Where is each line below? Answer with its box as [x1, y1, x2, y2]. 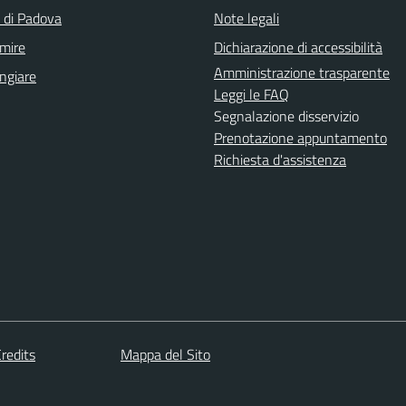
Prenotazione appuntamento [214, 127, 387, 149]
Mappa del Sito [121, 343, 210, 365]
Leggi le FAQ [214, 83, 289, 105]
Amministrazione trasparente [214, 62, 390, 83]
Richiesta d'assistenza [214, 149, 346, 170]
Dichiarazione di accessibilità [214, 36, 382, 58]
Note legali [214, 7, 279, 29]
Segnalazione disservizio [214, 105, 359, 127]
